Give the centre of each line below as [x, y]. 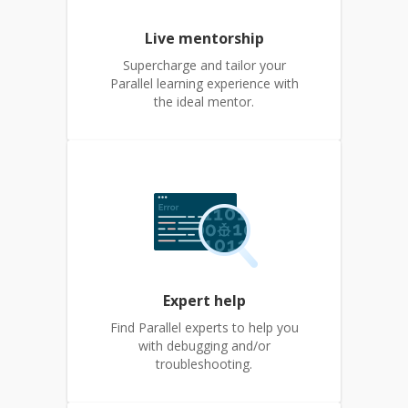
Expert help [204, 301]
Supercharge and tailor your [204, 65]
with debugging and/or [204, 346]
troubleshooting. [204, 364]
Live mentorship [204, 38]
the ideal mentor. [204, 102]
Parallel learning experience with [204, 83]
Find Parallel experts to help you [204, 327]
